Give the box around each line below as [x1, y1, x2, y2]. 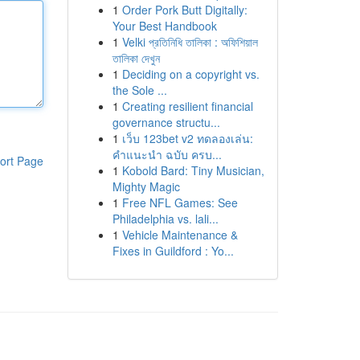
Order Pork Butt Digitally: [121, 2, 247, 18]
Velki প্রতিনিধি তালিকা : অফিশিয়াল [121, 34, 258, 50]
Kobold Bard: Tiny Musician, [121, 162, 264, 178]
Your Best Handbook [112, 18, 217, 34]
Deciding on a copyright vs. [121, 66, 260, 82]
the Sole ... [112, 82, 167, 98]
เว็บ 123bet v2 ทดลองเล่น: [121, 130, 253, 146]
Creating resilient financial [121, 98, 253, 114]
